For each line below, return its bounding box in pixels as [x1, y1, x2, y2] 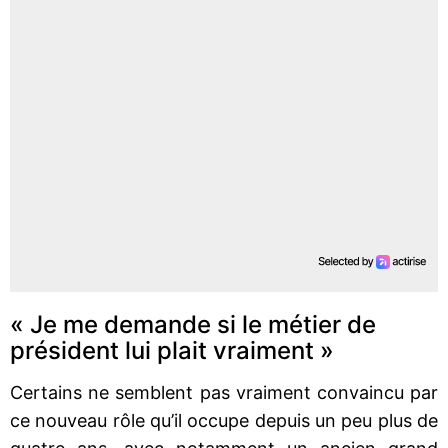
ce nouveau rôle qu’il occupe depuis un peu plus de [10, 409, 438, 431]
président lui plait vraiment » [10, 335, 334, 365]
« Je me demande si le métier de [10, 309, 376, 339]
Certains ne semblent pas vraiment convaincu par [10, 381, 438, 403]
